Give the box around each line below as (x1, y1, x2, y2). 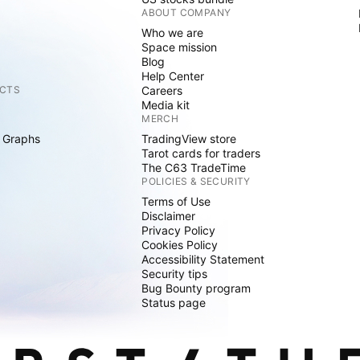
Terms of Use (141, 194, 211, 209)
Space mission (141, 40, 218, 55)
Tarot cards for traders (141, 146, 261, 161)
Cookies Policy (141, 238, 219, 252)
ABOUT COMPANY (141, 6, 231, 19)
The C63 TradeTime (141, 161, 247, 175)
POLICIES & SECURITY (141, 175, 251, 188)
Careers (141, 84, 183, 98)
